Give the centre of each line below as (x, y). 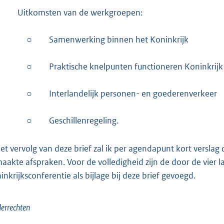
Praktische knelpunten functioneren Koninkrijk (136, 66)
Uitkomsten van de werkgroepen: (80, 12)
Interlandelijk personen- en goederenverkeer (133, 93)
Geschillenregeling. (84, 120)
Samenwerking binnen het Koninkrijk (119, 39)
